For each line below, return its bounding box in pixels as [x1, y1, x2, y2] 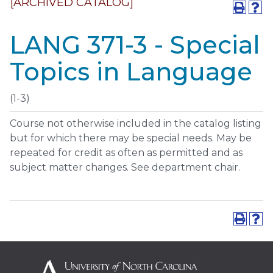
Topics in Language [10, 57, 252, 87]
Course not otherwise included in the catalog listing [10, 118, 261, 129]
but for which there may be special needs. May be [10, 132, 252, 144]
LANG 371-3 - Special [10, 30, 260, 60]
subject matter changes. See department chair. [10, 161, 240, 173]
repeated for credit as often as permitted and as [10, 147, 243, 158]
